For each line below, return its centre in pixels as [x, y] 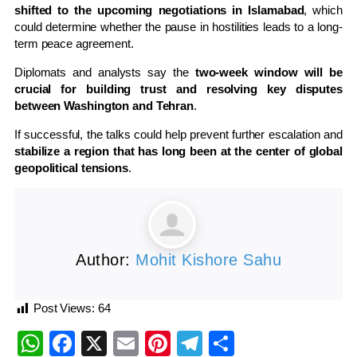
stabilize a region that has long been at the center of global [178, 151]
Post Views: [64, 308]
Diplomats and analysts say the [105, 73]
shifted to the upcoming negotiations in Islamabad [159, 10]
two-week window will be [269, 73]
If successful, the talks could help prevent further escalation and [178, 135]
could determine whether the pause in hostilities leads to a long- [178, 27]
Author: [106, 260]
